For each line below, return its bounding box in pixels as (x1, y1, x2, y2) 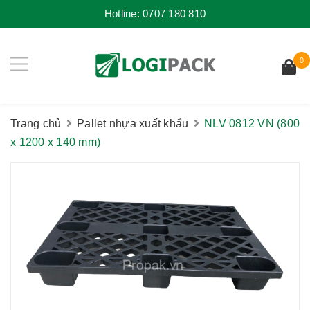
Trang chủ (10, 118, 62, 129)
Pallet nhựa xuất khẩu (77, 118, 189, 129)
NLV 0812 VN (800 (204, 118, 300, 129)
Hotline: (104, 8, 143, 19)
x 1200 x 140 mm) (10, 136, 100, 148)
